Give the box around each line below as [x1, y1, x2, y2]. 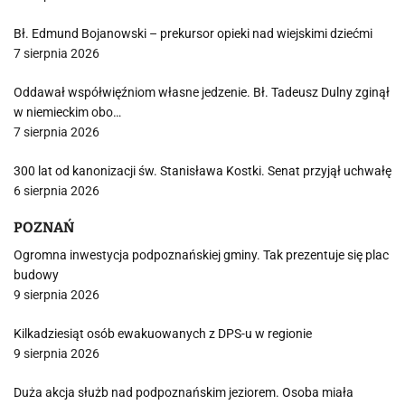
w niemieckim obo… [14, 105, 121, 119]
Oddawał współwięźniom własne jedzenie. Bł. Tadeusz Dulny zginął [14, 85, 390, 99]
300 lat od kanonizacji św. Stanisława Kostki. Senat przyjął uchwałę [14, 164, 391, 178]
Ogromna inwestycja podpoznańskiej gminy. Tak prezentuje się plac [14, 248, 389, 262]
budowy [14, 268, 59, 282]
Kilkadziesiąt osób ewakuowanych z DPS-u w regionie [14, 326, 312, 341]
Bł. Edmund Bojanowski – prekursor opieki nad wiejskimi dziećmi [14, 26, 372, 41]
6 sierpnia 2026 [14, 184, 99, 198]
